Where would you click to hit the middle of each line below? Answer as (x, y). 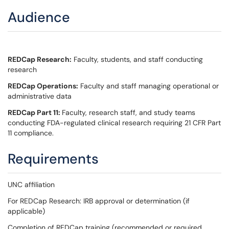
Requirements (53, 159)
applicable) (27, 211)
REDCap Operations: (43, 86)
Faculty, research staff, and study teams (129, 112)
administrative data (41, 96)
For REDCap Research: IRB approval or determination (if (99, 201)
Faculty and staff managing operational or (148, 86)
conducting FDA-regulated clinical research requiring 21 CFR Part (114, 123)
